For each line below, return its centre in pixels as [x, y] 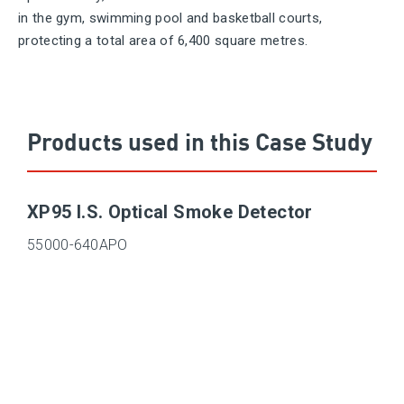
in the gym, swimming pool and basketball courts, [170, 18]
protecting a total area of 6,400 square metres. [163, 41]
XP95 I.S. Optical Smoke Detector [170, 212]
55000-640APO [78, 245]
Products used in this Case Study [200, 141]
